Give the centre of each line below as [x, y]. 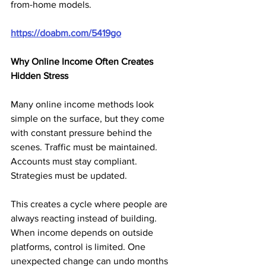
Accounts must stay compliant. [75, 161]
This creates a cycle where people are [90, 204]
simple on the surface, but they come [89, 118]
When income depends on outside [83, 232]
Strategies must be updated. [69, 175]
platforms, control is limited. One [79, 247]
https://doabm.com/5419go [66, 33]
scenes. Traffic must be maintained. [85, 147]
